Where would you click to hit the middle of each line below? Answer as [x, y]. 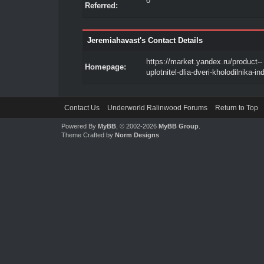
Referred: [101, 6]
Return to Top [236, 108]
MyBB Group [178, 126]
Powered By [79, 126]
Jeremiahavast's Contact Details [145, 40]
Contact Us [82, 108]
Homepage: [105, 67]
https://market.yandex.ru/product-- [204, 62]
